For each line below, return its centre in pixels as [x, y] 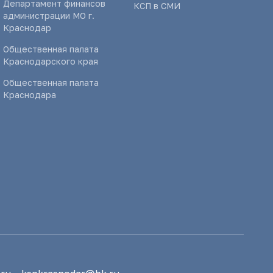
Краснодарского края [51, 61]
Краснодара [30, 95]
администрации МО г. [49, 16]
